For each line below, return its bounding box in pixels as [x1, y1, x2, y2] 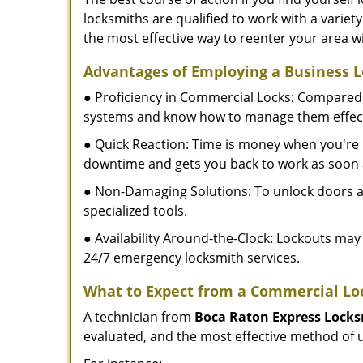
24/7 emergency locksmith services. [83, 249, 300, 267]
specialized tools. [83, 202, 187, 220]
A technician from [83, 308, 194, 326]
